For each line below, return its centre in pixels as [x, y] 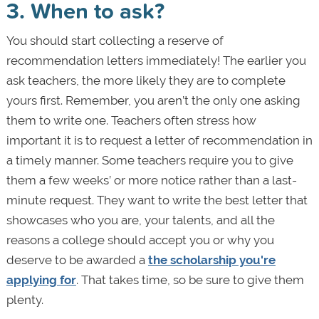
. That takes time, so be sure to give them [190, 279]
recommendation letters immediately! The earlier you [156, 60]
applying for [41, 279]
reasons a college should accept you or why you [140, 240]
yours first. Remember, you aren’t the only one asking [153, 100]
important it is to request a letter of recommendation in [159, 140]
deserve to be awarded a [77, 260]
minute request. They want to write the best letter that [157, 200]
